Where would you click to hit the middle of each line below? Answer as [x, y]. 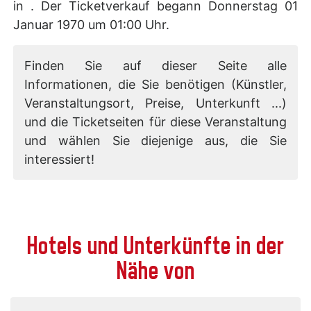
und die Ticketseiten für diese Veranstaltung [155, 121]
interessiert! [59, 159]
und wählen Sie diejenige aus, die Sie [155, 140]
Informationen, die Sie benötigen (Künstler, [155, 84]
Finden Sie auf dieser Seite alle [155, 65]
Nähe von [155, 270]
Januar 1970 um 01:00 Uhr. [91, 24]
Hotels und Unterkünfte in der [155, 245]
